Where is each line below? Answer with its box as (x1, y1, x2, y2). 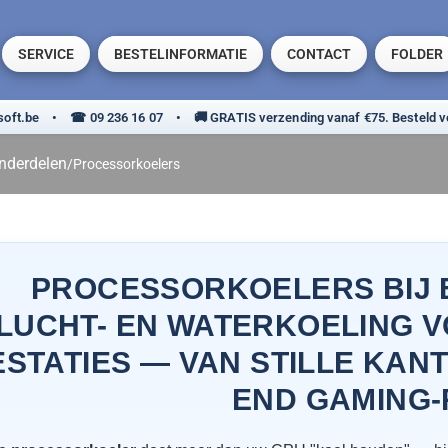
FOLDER (391, 46, 443, 62)
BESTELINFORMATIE (114, 46, 247, 62)
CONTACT (287, 46, 351, 62)
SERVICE (18, 46, 74, 62)
